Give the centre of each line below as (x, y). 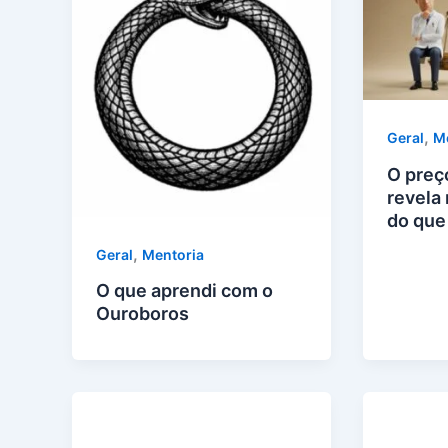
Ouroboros (142, 314)
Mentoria (173, 254)
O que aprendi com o (184, 291)
